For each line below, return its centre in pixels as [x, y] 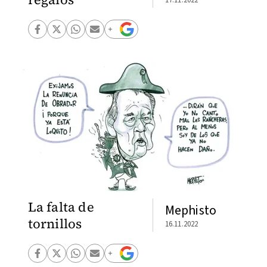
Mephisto [191, 210]
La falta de [61, 207]
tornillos [55, 223]
